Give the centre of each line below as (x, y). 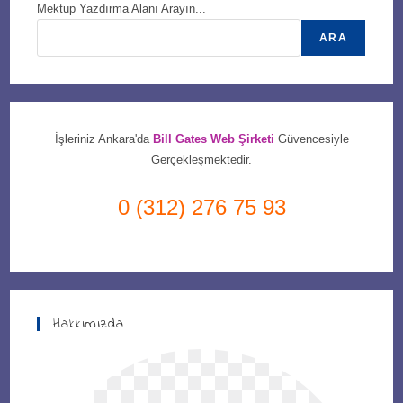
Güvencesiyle (313, 139)
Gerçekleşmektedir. (201, 159)
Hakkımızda (89, 323)
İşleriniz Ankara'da (103, 139)
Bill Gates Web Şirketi (215, 139)
